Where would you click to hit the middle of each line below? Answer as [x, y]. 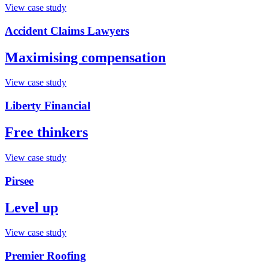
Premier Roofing [45, 256]
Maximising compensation [85, 57]
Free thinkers [46, 133]
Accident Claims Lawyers [67, 31]
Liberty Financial [48, 106]
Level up [31, 207]
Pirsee [19, 181]
